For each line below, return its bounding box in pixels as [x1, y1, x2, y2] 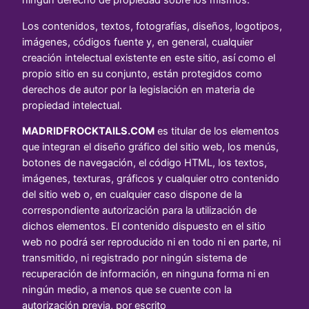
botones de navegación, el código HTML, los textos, [22, 157, 267, 170]
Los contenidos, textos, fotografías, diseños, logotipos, [22, 19, 282, 32]
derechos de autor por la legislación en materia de [22, 83, 255, 96]
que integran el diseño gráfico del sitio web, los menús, [22, 141, 279, 154]
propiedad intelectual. [22, 99, 122, 112]
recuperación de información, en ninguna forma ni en [22, 268, 270, 281]
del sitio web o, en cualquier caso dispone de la [22, 188, 242, 201]
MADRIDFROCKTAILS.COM [22, 125, 154, 138]
